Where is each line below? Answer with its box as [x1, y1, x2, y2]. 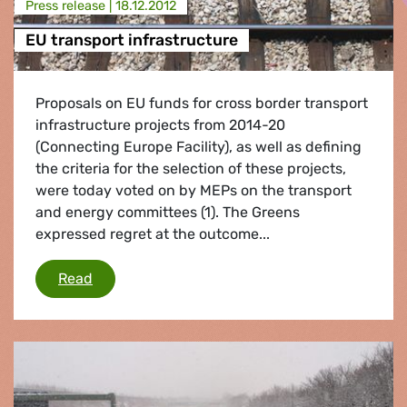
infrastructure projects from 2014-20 [35, 115, 285, 134]
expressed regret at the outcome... [35, 224, 270, 243]
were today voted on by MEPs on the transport [35, 181, 352, 199]
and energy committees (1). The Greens [35, 203, 300, 221]
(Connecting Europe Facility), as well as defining [35, 137, 362, 155]
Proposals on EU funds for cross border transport [35, 94, 368, 112]
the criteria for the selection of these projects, [35, 159, 346, 177]
